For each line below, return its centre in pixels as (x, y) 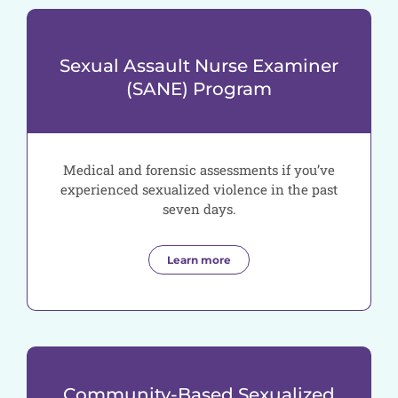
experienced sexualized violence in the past (199, 190)
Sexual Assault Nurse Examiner (199, 66)
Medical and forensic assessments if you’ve (199, 170)
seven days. (199, 209)
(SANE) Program (199, 89)
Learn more (199, 260)
